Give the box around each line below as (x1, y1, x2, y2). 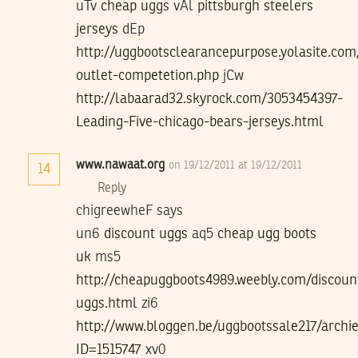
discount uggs (104, 226, 188, 241)
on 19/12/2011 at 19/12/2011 (169, 159, 302, 171)
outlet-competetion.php (76, 68, 219, 83)
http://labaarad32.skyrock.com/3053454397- (76, 91, 343, 106)
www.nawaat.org (76, 158, 165, 172)
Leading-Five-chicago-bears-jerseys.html (76, 114, 324, 129)
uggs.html (76, 296, 137, 311)
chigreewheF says (76, 203, 183, 218)
